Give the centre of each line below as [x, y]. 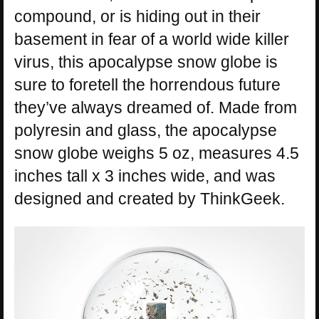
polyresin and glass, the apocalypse [146, 130]
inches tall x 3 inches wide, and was [145, 176]
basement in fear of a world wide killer [152, 39]
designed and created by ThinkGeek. [150, 198]
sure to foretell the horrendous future [147, 84]
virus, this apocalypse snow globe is [146, 62]
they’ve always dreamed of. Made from [156, 107]
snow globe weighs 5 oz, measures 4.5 [157, 153]
